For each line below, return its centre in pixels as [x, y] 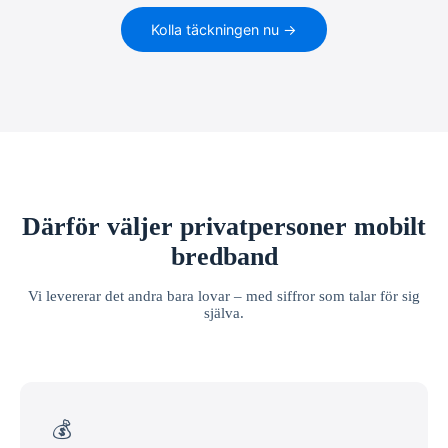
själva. [224, 312]
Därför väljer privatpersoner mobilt [224, 226]
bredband [224, 256]
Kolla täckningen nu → [224, 29]
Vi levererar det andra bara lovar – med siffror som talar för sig [224, 295]
